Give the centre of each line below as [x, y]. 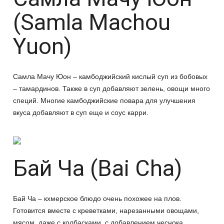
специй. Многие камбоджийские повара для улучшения [104, 100]
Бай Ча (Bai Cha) [97, 168]
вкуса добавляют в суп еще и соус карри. [81, 112]
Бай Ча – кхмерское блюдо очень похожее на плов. [97, 198]
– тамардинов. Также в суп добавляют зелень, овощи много [111, 88]
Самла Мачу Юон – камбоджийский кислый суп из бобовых [110, 76]
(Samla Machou [92, 22]
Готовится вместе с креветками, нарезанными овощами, [106, 210]
